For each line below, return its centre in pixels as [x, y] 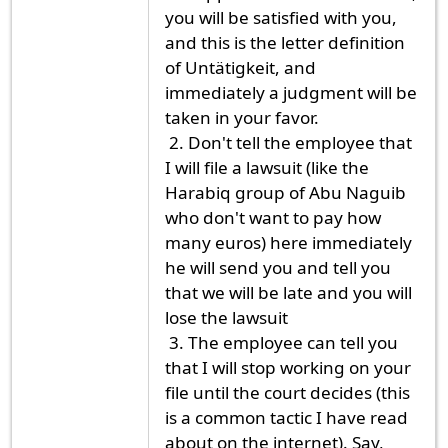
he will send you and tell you [278, 267]
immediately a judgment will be [291, 92]
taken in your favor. [242, 117]
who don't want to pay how [273, 217]
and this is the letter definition [285, 42]
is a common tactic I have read [286, 417]
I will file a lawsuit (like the [267, 167]
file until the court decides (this [287, 392]
